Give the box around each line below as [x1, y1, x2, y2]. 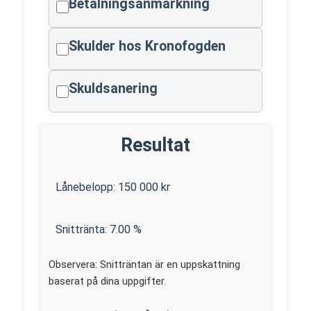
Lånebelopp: [56, 180, 118, 194]
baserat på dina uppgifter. [49, 275, 166, 287]
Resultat [121, 134, 190, 156]
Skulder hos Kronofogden [69, 38, 226, 54]
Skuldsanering [69, 81, 158, 96]
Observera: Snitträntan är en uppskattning [49, 258, 240, 271]
